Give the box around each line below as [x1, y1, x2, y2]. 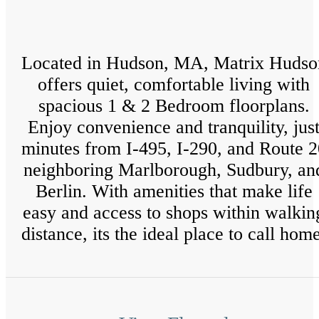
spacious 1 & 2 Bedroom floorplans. [38, 95, 310, 116]
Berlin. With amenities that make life [35, 180, 313, 202]
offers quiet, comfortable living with [38, 73, 310, 95]
